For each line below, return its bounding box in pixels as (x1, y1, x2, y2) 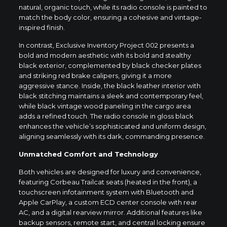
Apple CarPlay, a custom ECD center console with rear (18, 198, 197, 206)
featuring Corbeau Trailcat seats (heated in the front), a (18, 177, 197, 186)
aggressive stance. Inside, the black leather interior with (18, 81, 201, 90)
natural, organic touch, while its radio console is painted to (18, 3, 207, 11)
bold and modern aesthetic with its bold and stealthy (18, 51, 191, 59)
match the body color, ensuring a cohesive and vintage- (18, 13, 202, 21)
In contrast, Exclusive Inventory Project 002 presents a (18, 41, 194, 49)
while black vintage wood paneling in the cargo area (18, 101, 191, 110)
